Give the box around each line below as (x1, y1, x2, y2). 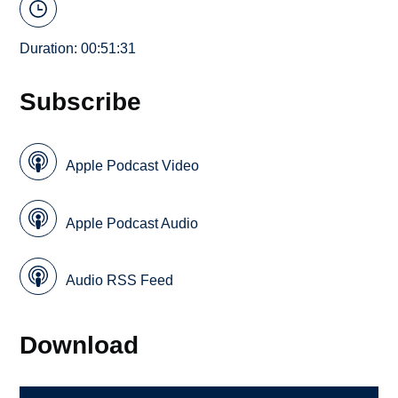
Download (20, 330, 139, 360)
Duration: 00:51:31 (20, 41, 137, 57)
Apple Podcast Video (66, 158, 200, 174)
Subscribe (20, 87, 142, 116)
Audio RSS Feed (66, 273, 174, 289)
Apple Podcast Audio (66, 215, 199, 231)
